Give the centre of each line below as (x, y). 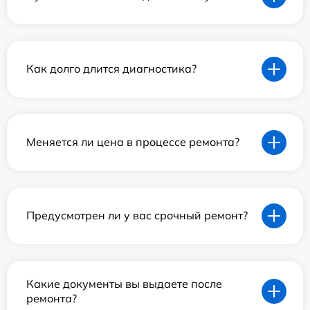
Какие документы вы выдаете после (124, 283)
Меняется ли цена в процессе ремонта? (133, 142)
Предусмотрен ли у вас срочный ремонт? (137, 216)
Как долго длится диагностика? (111, 69)
